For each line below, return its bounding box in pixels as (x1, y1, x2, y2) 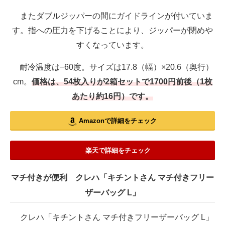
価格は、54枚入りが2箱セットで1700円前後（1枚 (31, 77, 212, 86)
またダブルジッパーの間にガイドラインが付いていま (12, 12, 213, 21)
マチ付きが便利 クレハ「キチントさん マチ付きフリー (11, 173, 214, 182)
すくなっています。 (76, 41, 149, 50)
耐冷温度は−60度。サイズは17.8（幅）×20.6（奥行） (12, 63, 213, 72)
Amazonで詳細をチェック (79, 117, 157, 125)
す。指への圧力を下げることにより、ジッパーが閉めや (12, 26, 213, 35)
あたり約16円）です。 (72, 92, 153, 101)
